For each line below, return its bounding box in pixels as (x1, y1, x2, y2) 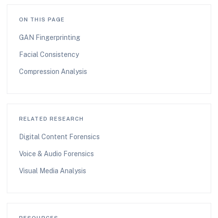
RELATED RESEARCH (19, 115, 84, 122)
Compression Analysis (19, 67, 87, 75)
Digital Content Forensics (19, 132, 100, 141)
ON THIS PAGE (19, 16, 65, 22)
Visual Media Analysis (19, 166, 86, 175)
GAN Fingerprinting (19, 33, 80, 41)
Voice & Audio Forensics (19, 149, 94, 158)
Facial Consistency (19, 50, 79, 58)
